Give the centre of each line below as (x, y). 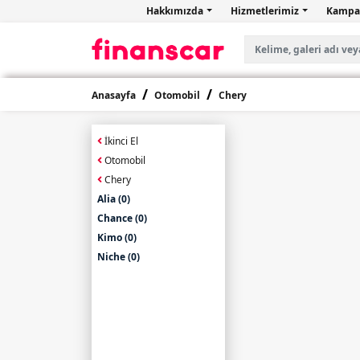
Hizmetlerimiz (266, 11)
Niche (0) (119, 257)
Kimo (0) (117, 237)
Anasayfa (114, 95)
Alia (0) (114, 199)
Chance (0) (122, 218)
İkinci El (120, 141)
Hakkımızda (176, 11)
